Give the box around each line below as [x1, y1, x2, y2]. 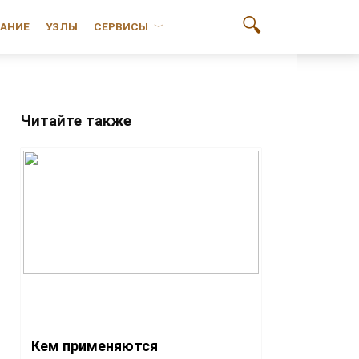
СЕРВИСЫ [94, 21, 149, 33]
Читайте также [21, 112, 131, 130]
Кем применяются [31, 337, 158, 354]
